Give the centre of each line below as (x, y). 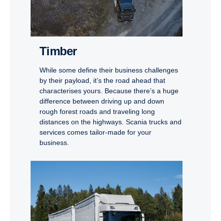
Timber (62, 51)
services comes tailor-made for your (95, 132)
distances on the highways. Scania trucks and (110, 122)
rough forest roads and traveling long (97, 111)
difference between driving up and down (102, 101)
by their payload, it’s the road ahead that (102, 80)
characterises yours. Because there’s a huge (109, 91)
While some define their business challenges (109, 70)
